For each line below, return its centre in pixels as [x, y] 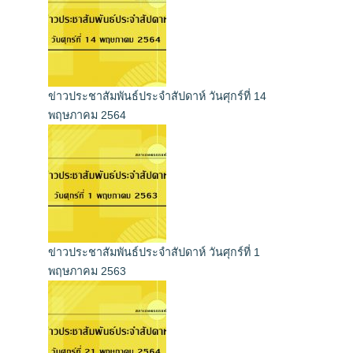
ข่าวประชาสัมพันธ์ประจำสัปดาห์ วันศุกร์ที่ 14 [157, 97]
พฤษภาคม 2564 [87, 115]
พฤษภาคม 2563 [87, 271]
